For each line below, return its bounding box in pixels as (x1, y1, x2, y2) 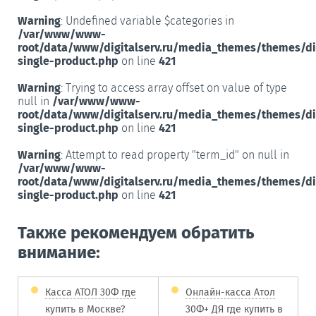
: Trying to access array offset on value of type (61, 80, 287, 95)
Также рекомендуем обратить (18, 222, 255, 243)
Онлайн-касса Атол (186, 286, 275, 298)
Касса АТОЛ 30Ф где (45, 286, 136, 298)
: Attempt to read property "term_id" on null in (61, 147, 289, 162)
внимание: (18, 242, 100, 262)
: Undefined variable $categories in (61, 13, 234, 28)
